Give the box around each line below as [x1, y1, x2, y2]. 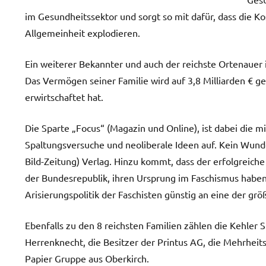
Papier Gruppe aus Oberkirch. [25, 252, 149, 264]
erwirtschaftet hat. [25, 90, 103, 103]
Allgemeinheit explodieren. [25, 26, 140, 39]
